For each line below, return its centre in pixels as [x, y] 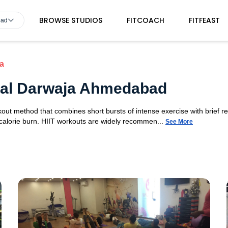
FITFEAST [205, 20]
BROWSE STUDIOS [71, 20]
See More [179, 122]
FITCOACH [146, 20]
